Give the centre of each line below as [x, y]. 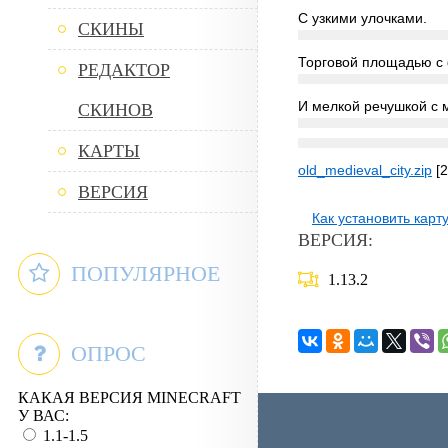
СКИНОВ [115, 110]
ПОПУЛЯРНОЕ [142, 273]
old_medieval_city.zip [365, 170]
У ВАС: [43, 415]
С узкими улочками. [362, 18]
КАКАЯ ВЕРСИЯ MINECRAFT [129, 397]
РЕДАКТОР [124, 70]
